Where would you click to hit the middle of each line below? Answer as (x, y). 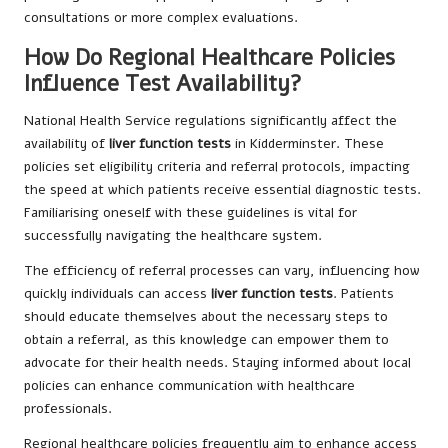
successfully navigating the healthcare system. (173, 236)
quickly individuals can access (117, 294)
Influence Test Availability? (163, 84)
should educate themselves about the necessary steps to (206, 317)
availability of (66, 144)
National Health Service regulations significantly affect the (210, 121)
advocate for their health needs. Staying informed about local (217, 363)
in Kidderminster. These (307, 144)
